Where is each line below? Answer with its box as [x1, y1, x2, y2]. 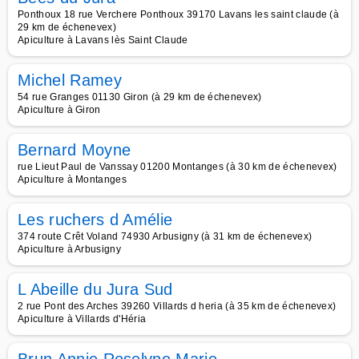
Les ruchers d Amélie [18, 211, 173, 228]
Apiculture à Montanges [18, 174, 127, 185]
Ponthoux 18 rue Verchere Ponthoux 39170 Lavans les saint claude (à [18, 9, 340, 20]
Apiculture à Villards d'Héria [18, 313, 147, 325]
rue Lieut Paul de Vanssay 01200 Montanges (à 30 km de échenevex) [18, 161, 337, 172]
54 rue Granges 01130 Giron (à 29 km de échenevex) [18, 91, 262, 103]
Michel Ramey [18, 71, 122, 89]
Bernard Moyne [18, 141, 131, 159]
